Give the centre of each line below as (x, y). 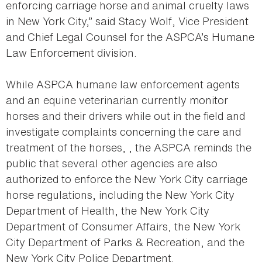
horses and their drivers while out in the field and (125, 116)
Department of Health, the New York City (108, 211)
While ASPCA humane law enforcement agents (123, 85)
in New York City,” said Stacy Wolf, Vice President (127, 21)
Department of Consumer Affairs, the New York (123, 227)
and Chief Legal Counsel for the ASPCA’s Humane (130, 37)
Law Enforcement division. (71, 53)
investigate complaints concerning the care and (123, 132)
